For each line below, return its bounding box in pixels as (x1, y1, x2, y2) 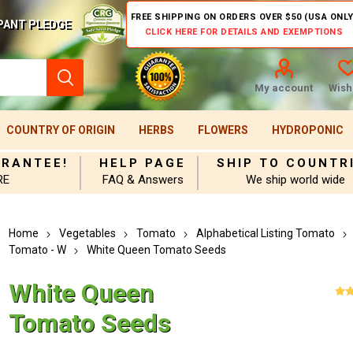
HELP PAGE (99, 156, 187, 170)
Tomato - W (9, 243, 67, 256)
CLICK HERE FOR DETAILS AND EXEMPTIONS (144, 27, 344, 37)
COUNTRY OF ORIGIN (6, 124, 115, 136)
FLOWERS (197, 124, 248, 136)
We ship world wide (246, 173, 346, 187)
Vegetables (59, 227, 117, 240)
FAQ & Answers (102, 173, 184, 187)
